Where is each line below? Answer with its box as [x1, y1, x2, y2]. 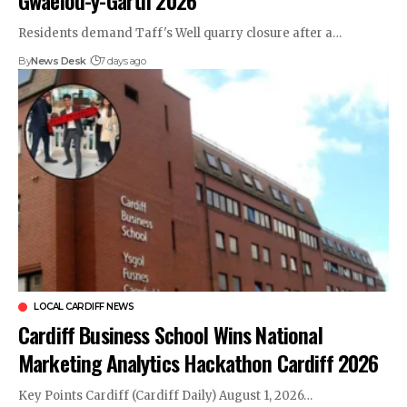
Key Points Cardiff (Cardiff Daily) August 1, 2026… [18, 387, 313, 403]
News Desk [31, 54, 86, 67]
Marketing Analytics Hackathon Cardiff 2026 [18, 345, 379, 379]
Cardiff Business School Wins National [18, 317, 323, 351]
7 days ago [100, 54, 146, 67]
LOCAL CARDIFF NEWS [34, 300, 134, 313]
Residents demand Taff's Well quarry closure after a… [18, 25, 342, 41]
